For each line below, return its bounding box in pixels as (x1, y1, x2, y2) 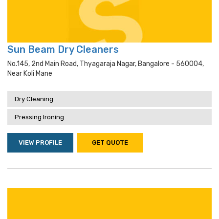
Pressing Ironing (15, 113, 64, 121)
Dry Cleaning (15, 95, 53, 103)
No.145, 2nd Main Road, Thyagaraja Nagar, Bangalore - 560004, (7, 60, 204, 68)
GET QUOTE (91, 139, 128, 146)
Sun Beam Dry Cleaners (7, 44, 119, 55)
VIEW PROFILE (19, 139, 62, 146)
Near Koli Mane (7, 69, 52, 78)
